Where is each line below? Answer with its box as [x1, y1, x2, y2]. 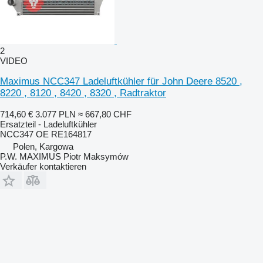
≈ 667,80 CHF [78, 109, 131, 119]
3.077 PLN [35, 109, 76, 119]
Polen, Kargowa [13, 141, 73, 151]
